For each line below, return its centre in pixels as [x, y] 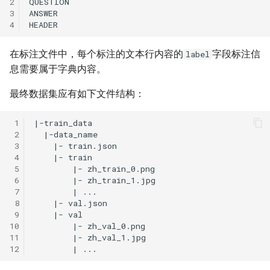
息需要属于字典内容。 [58, 69]
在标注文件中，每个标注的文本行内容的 [96, 54]
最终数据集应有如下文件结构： [77, 94]
